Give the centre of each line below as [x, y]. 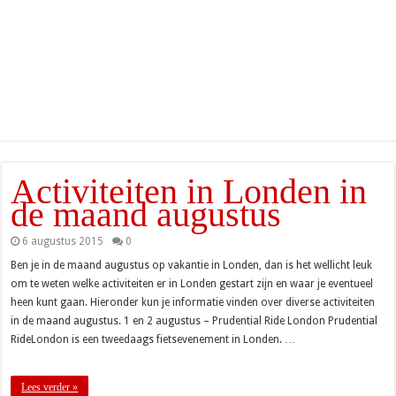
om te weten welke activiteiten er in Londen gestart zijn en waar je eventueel [192, 283]
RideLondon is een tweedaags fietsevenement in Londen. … [153, 339]
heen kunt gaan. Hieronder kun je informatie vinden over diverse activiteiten [193, 302]
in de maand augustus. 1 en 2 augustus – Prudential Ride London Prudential [194, 320]
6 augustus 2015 [63, 241]
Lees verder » [50, 387]
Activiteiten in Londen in [189, 191]
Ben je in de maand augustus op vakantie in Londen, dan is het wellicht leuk [192, 265]
